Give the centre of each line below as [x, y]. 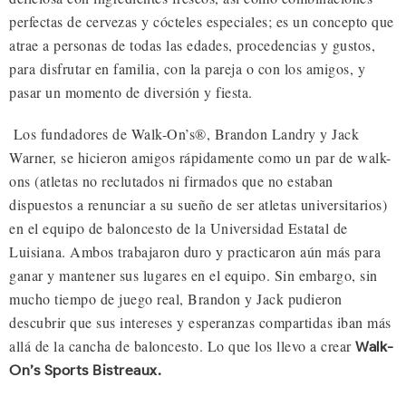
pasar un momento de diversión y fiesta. [131, 92]
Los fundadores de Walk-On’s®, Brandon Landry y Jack [186, 134]
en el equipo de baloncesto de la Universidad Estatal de [179, 228]
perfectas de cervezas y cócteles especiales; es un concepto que [202, 22]
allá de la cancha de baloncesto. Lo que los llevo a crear [182, 346]
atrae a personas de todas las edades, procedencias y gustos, [192, 45]
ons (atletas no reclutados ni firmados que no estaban [171, 181]
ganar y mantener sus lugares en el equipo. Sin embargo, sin [193, 275]
